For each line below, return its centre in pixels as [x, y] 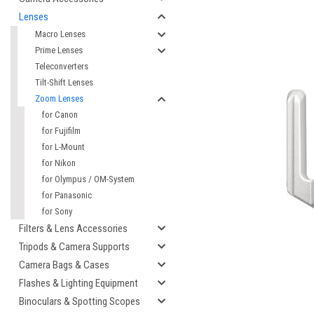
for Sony [57, 211]
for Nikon [59, 163]
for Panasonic [67, 195]
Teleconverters [62, 66]
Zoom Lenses [59, 98]
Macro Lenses [60, 34]
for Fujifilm [61, 131]
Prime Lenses [59, 50]
